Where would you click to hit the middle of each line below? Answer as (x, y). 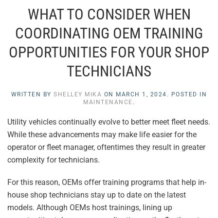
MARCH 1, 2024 (141, 95)
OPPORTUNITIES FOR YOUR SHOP (109, 53)
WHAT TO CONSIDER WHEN (109, 15)
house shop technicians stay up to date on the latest (97, 195)
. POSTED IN (187, 95)
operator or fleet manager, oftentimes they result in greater (106, 147)
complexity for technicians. (54, 160)
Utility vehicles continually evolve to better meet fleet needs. (109, 122)
